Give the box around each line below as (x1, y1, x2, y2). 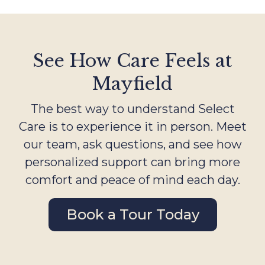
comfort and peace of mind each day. (25, 173, 240, 188)
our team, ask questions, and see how (23, 137, 242, 152)
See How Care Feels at (33, 50, 232, 72)
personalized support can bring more (25, 155, 240, 170)
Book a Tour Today (66, 206, 199, 224)
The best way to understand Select (30, 102, 235, 117)
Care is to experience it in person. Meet (18, 119, 247, 134)
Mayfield (92, 73, 173, 95)
